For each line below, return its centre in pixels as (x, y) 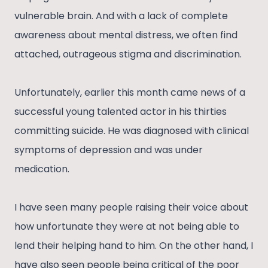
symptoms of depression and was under (109, 150)
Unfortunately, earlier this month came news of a (130, 93)
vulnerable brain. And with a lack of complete (121, 16)
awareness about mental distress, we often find (126, 35)
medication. (43, 169)
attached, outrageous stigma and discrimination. (128, 54)
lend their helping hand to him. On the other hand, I (134, 246)
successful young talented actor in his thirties (121, 112)
